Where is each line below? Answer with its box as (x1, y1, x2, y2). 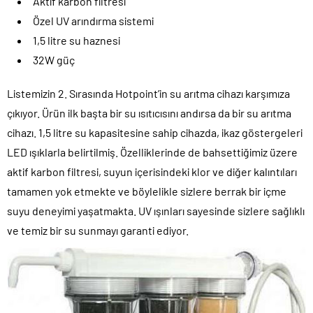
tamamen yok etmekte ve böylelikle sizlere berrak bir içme (7, 184, 286, 198)
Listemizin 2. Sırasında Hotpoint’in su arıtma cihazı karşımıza (7, 87, 290, 101)
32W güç (33, 53, 75, 67)
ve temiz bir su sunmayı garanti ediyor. (7, 224, 189, 238)
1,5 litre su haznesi (33, 34, 120, 48)
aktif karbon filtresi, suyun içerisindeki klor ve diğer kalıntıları (7, 165, 297, 179)
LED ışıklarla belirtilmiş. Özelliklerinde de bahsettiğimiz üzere (7, 145, 298, 159)
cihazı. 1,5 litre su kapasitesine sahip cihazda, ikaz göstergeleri (7, 126, 303, 140)
